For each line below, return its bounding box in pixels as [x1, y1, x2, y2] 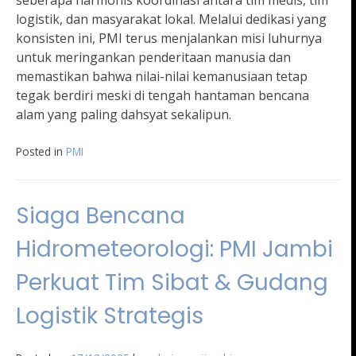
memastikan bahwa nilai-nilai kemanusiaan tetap [16, 68, 308, 86]
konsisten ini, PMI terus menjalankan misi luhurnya [16, 29, 322, 48]
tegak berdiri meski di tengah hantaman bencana [16, 87, 309, 105]
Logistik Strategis [16, 300, 203, 332]
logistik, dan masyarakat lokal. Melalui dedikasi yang [16, 10, 327, 29]
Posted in [16, 144, 66, 160]
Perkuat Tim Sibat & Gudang [16, 267, 328, 299]
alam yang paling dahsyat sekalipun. [16, 106, 231, 124]
